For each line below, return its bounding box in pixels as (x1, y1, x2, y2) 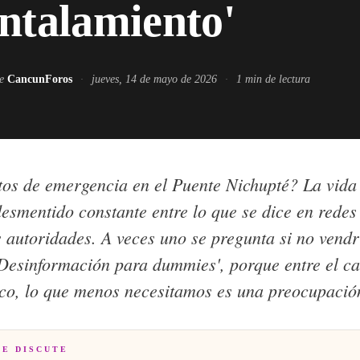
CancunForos (6, 73, 72, 85)
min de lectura (241, 73, 310, 85)
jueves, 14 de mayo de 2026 (91, 73, 217, 85)
